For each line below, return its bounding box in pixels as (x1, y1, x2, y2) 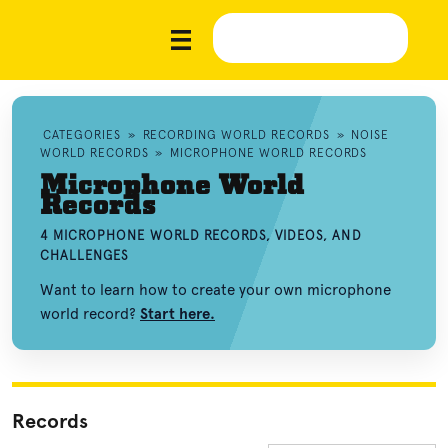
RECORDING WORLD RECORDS (142, 128, 330, 142)
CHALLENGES (40, 248, 130, 263)
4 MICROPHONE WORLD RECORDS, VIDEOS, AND (40, 228, 362, 243)
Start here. (140, 305, 215, 323)
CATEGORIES (43, 128, 121, 142)
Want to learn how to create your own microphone (40, 281, 391, 299)
